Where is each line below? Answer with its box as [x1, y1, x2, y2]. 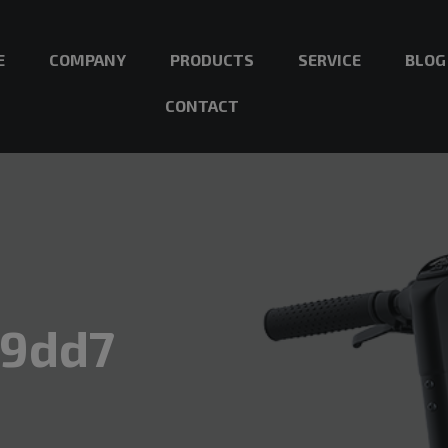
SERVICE [297, 50, 361, 69]
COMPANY [48, 50, 126, 69]
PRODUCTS [169, 50, 254, 69]
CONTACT [165, 96, 240, 115]
